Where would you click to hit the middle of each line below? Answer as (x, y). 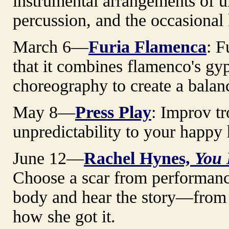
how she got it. (64, 216)
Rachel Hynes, (139, 158)
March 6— (51, 47)
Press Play (113, 112)
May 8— (44, 112)
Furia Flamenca (147, 47)
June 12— (48, 158)
